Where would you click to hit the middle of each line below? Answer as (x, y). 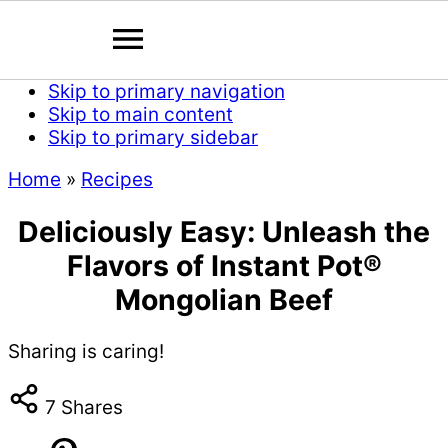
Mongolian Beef (224, 299)
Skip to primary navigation (166, 91)
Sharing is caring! (86, 352)
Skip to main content (140, 114)
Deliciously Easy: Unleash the (224, 231)
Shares (92, 408)
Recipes (117, 179)
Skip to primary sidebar (153, 137)
